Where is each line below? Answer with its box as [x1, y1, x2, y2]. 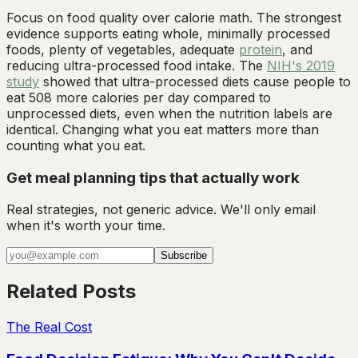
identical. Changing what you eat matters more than [6, 121, 319, 137]
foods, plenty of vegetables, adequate [6, 41, 239, 58]
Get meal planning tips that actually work [6, 168, 300, 187]
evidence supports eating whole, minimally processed [6, 25, 330, 42]
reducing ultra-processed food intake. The [6, 57, 267, 74]
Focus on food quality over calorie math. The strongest [6, 9, 341, 26]
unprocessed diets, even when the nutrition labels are [6, 105, 332, 121]
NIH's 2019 [267, 57, 335, 74]
